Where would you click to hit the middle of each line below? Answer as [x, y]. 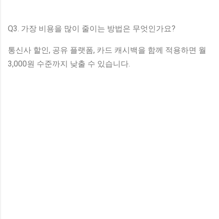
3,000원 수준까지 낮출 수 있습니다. [69, 64]
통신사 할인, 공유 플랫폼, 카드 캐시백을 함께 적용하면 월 [107, 50]
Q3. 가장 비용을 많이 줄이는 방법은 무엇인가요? [92, 28]
